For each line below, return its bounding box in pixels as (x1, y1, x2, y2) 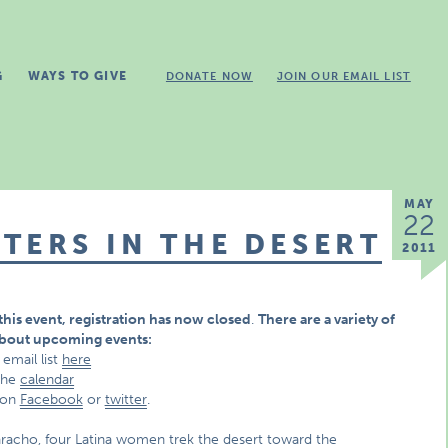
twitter (104, 391, 147, 408)
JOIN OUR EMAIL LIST (276, 70, 411, 83)
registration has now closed (68, 311, 251, 328)
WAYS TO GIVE (27, 69, 127, 83)
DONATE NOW (165, 70, 253, 83)
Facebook (19, 391, 83, 408)
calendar (20, 371, 75, 388)
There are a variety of (257, 311, 395, 328)
